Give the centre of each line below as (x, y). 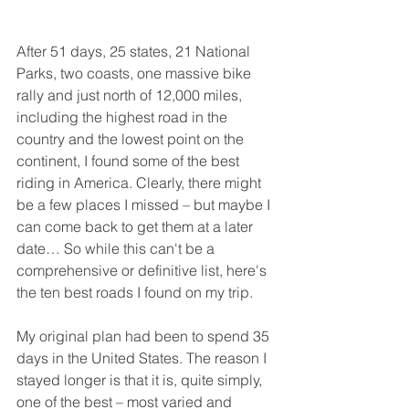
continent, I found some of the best (130, 160)
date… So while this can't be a (117, 248)
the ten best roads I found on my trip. (135, 292)
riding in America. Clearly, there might (141, 182)
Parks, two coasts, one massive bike (136, 73)
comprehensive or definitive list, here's (143, 270)
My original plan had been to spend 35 (145, 336)
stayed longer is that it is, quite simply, (141, 379)
